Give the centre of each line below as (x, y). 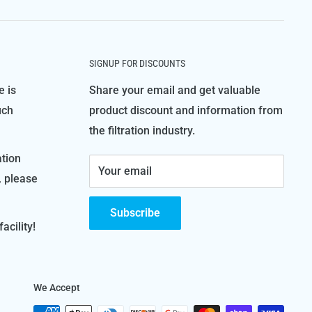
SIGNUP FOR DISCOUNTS (137, 64)
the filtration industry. (142, 131)
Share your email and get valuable (175, 90)
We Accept (57, 288)
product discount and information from (186, 110)
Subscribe (135, 213)
